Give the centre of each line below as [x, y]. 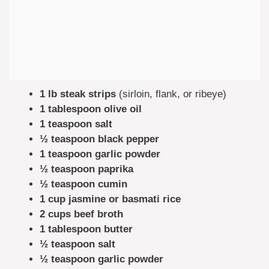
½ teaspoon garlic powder [101, 259]
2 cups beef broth [81, 214]
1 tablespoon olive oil [91, 109]
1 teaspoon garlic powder [100, 154]
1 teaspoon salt [76, 124]
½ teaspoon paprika [86, 169]
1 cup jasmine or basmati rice [110, 199]
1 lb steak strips [78, 94]
